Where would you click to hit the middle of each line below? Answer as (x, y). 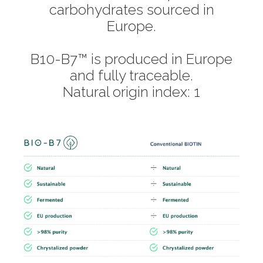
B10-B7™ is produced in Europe (131, 59)
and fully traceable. (131, 75)
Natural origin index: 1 (131, 92)
